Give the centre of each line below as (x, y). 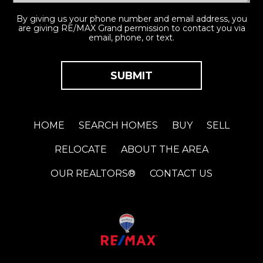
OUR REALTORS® (93, 173)
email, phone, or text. (131, 38)
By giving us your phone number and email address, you (131, 19)
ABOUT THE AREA (165, 149)
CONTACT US (181, 173)
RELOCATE (81, 149)
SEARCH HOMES (118, 125)
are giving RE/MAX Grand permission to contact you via (131, 28)
